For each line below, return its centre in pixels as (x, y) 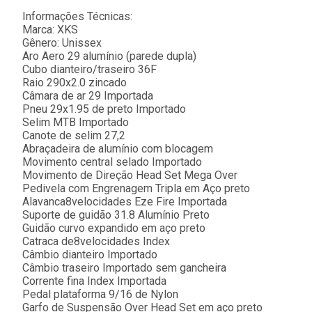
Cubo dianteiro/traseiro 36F (89, 70)
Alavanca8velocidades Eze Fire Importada (125, 202)
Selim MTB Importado (76, 123)
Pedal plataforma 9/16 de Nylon (100, 295)
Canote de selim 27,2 (74, 136)
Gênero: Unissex (62, 43)
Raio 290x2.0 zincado (75, 83)
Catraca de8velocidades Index (96, 242)
